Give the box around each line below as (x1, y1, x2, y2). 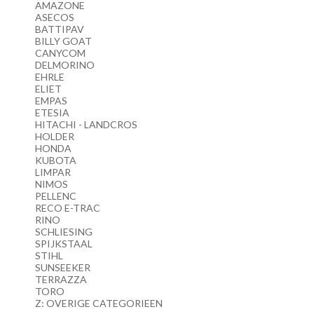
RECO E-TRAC (35, 202, 100, 214)
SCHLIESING (35, 226, 93, 238)
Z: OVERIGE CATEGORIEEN (35, 297, 163, 310)
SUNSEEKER (35, 261, 90, 274)
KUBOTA (35, 154, 76, 167)
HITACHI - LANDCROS (35, 118, 137, 131)
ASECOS (35, 11, 74, 24)
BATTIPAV (35, 23, 84, 36)
